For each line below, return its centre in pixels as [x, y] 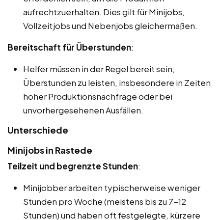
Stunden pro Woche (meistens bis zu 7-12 [105, 201]
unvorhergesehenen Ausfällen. [83, 110]
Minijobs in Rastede [50, 150]
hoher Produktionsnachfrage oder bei [98, 96]
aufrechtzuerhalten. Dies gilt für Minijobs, [104, 12]
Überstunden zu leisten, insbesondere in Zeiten [117, 82]
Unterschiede [38, 130]
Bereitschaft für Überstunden [69, 47]
